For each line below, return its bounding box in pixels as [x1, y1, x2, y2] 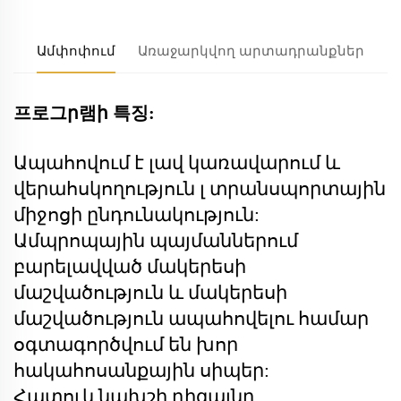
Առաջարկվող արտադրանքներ [138, 42, 365, 59]
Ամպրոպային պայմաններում [13, 230, 298, 252]
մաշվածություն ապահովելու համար [13, 308, 369, 329]
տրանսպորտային [209, 178, 386, 200]
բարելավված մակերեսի [13, 256, 246, 277]
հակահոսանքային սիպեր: [13, 360, 269, 381]
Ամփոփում [36, 42, 115, 59]
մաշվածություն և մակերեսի [13, 282, 287, 303]
